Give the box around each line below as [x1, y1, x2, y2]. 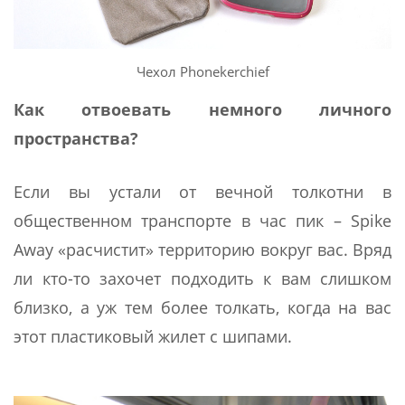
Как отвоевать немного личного [14, 98, 391, 120]
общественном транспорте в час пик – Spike [14, 209, 391, 231]
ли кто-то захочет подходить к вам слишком [14, 267, 391, 289]
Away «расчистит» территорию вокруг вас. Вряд [14, 238, 391, 260]
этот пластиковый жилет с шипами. [14, 325, 292, 347]
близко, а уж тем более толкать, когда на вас [14, 296, 391, 318]
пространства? [14, 127, 138, 149]
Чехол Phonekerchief [136, 61, 269, 80]
